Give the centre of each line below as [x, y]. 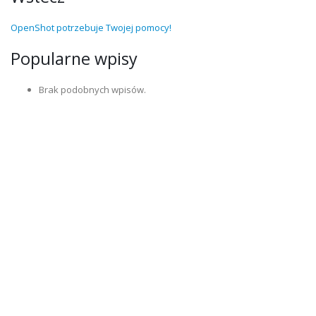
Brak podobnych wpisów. [92, 90]
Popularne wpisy [74, 59]
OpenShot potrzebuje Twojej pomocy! [91, 28]
